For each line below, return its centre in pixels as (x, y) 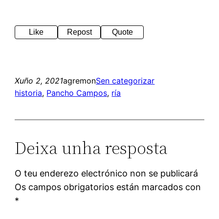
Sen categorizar (125, 80)
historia (29, 93)
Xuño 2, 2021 (39, 80)
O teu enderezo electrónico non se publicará (107, 173)
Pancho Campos (77, 93)
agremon (80, 80)
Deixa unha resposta (91, 148)
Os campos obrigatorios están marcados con (108, 187)
